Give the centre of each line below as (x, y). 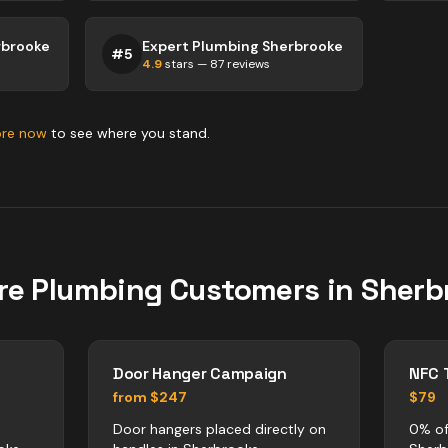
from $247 (150, 397)
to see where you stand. (128, 133)
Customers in (262, 289)
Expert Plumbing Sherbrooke (243, 46)
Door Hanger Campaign (200, 373)
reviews (247, 64)
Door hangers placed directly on (219, 429)
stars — (186, 64)
